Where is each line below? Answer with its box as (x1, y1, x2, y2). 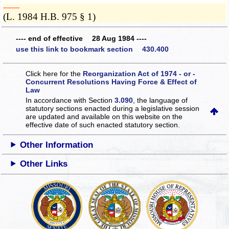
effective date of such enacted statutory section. (26, 120, 180, 129)
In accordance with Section (26, 96, 115, 104)
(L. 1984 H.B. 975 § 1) (3, 11, 96, 22)
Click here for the (26, 69, 83, 78)
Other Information (20, 140, 94, 150)
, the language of (133, 96, 188, 104)
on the (162, 112, 183, 121)
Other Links (20, 158, 68, 169)
